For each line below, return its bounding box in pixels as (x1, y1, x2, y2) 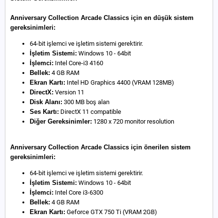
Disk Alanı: (30, 98, 62, 106)
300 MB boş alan (62, 98, 109, 106)
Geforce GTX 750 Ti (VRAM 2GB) (65, 208, 157, 216)
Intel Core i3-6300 (54, 189, 103, 196)
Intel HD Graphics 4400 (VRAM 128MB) (65, 79, 174, 86)
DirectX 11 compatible (59, 108, 121, 115)
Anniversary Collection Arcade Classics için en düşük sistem (10, 14, 194, 21)
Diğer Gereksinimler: (30, 118, 92, 125)
